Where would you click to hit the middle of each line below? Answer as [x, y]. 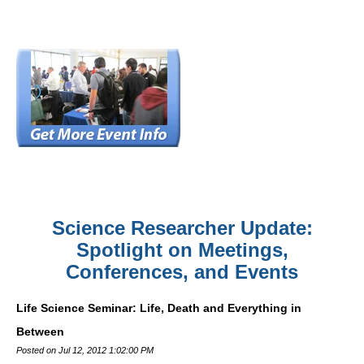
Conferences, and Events [182, 272]
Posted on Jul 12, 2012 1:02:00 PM [85, 350]
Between [40, 331]
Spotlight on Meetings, [182, 250]
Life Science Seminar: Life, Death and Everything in [159, 308]
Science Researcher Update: [182, 228]
